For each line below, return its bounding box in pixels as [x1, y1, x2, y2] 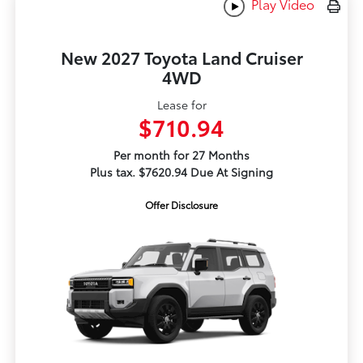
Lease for [156, 96, 207, 113]
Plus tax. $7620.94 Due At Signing [90, 163, 273, 180]
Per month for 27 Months [113, 146, 250, 163]
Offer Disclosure [145, 197, 218, 211]
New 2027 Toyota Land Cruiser [60, 45, 303, 69]
